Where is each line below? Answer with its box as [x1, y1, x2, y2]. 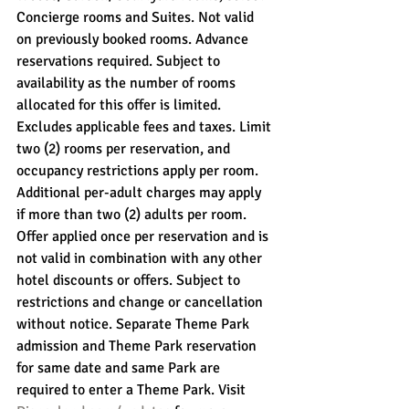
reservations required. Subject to [16, 51, 224, 70]
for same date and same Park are [16, 358, 224, 377]
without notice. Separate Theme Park [16, 314, 253, 333]
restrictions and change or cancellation [16, 292, 267, 311]
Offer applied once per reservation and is [16, 226, 272, 246]
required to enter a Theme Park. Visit [16, 380, 249, 399]
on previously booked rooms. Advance [16, 29, 252, 48]
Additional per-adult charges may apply [16, 183, 265, 202]
